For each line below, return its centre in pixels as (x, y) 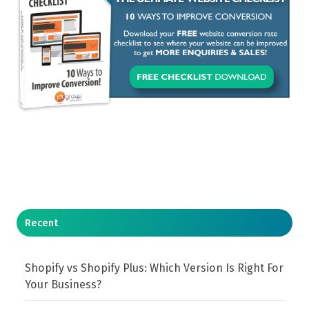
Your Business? (63, 284)
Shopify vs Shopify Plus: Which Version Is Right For (154, 268)
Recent (42, 222)
